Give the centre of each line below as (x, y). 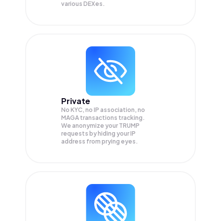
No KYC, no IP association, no (103, 110)
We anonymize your (90, 126)
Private (76, 101)
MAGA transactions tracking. (103, 118)
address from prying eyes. (100, 142)
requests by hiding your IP (98, 134)
